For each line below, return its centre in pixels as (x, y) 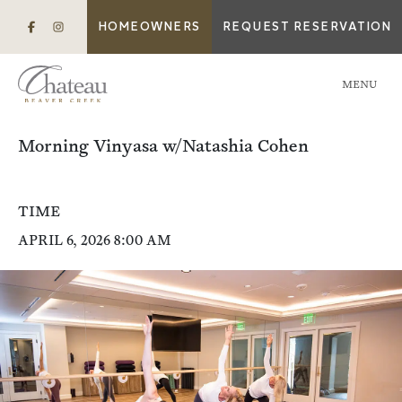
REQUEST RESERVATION (306, 27)
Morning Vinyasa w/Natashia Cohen (163, 147)
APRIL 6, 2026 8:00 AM (95, 241)
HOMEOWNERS (149, 27)
